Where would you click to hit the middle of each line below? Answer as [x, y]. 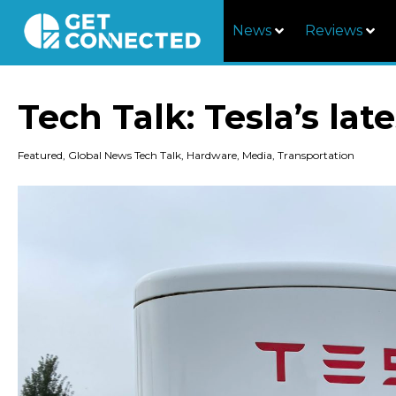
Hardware [212, 155]
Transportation [316, 155]
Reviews [334, 30]
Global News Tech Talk [125, 155]
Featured [40, 155]
